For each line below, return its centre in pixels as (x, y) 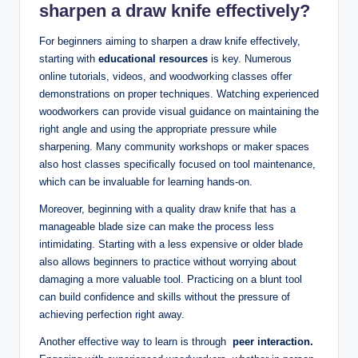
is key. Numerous (250, 58)
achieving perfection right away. (112, 314)
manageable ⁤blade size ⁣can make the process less (157, 226)
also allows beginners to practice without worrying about (168, 261)
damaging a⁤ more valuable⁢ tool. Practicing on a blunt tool (171, 279)
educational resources (153, 58)
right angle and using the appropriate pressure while (158, 129)
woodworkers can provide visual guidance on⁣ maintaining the (179, 111)
